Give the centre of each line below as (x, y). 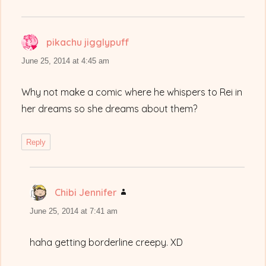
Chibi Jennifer (86, 193)
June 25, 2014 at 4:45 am (66, 61)
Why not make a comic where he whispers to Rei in (132, 92)
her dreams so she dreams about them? (110, 109)
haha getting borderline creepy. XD (107, 243)
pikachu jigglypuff (88, 42)
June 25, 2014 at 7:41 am (74, 211)
